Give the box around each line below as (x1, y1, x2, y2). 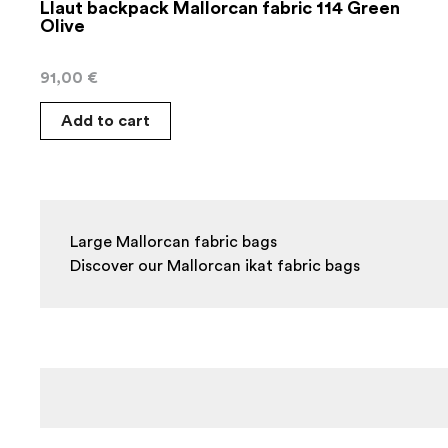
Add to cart (61, 112, 150, 129)
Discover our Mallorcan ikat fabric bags (70, 257, 360, 274)
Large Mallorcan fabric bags (70, 233, 277, 250)
